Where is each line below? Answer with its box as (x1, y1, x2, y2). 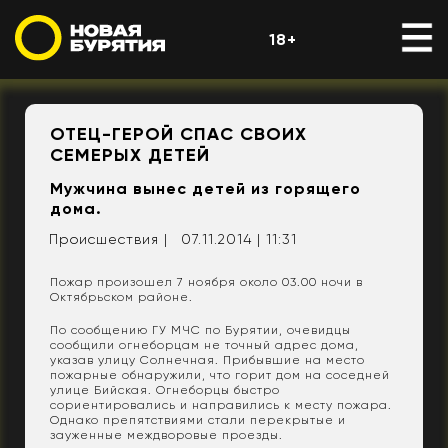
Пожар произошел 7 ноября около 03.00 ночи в (50, 274, 363, 289)
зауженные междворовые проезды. (50, 427, 283, 442)
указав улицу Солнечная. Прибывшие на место (50, 352, 365, 367)
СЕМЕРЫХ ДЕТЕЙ (50, 144, 210, 167)
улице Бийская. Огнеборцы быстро (50, 382, 280, 397)
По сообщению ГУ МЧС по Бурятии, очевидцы (50, 322, 351, 337)
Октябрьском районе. (50, 289, 193, 304)
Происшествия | (49, 230, 168, 247)
